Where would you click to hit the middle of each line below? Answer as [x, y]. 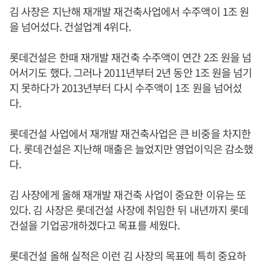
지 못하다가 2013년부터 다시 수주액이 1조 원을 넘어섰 [126, 87]
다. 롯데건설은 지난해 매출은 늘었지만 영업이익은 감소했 [131, 149]
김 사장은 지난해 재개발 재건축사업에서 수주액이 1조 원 [129, 11]
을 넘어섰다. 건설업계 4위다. [70, 26]
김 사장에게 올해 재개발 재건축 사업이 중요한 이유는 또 [128, 194]
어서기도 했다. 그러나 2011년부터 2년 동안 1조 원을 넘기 [131, 72]
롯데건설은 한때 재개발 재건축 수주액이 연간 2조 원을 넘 [131, 57]
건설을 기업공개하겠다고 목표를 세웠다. [95, 225]
